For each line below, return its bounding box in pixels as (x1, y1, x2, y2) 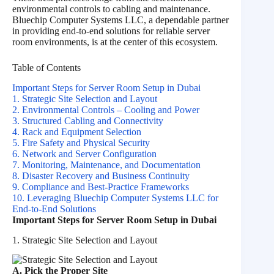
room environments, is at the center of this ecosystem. (12, 37, 218, 48)
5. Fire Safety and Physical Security (12, 137, 150, 148)
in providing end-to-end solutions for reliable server (12, 26, 210, 37)
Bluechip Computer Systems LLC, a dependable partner (12, 15, 229, 26)
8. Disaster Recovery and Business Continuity (12, 170, 190, 181)
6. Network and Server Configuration (12, 148, 157, 159)
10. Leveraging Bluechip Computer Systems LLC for (12, 192, 218, 203)
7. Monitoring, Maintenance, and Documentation (12, 159, 201, 170)
